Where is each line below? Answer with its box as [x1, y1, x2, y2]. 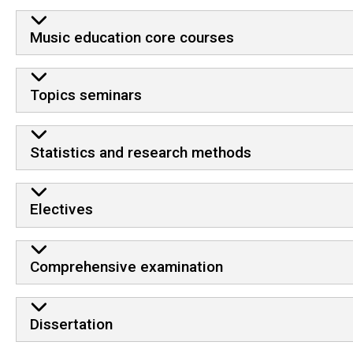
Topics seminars [29, 85, 142, 104]
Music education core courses [29, 28, 234, 47]
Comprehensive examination [29, 258, 223, 277]
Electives [29, 200, 93, 219]
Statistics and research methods [29, 143, 251, 162]
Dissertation [29, 314, 113, 333]
